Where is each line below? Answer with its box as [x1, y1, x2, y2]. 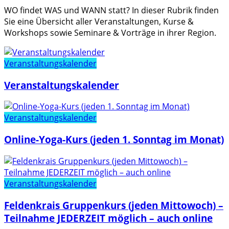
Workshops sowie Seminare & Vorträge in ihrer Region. [4, 27, 216, 39]
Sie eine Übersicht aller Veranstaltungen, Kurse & [4, 16, 194, 28]
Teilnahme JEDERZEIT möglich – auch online [4, 211, 213, 224]
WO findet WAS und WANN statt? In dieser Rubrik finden [4, 5, 219, 16]
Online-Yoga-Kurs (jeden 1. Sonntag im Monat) [4, 133, 224, 146]
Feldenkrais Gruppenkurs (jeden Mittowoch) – [4, 198, 223, 212]
